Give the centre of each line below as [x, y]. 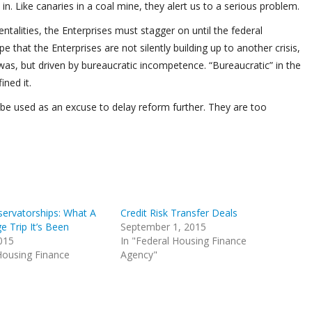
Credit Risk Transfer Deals [179, 213]
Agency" [139, 255]
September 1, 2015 [164, 227]
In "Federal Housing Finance [184, 241]
